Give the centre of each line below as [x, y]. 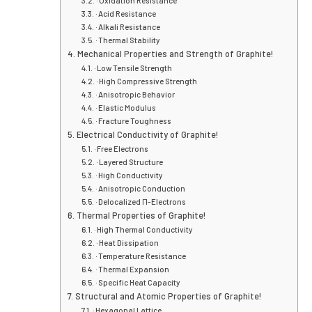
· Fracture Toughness [231, 120]
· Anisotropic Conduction [237, 188]
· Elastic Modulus [223, 107]
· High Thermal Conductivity [240, 229]
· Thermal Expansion [229, 269]
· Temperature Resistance [238, 256]
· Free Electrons [218, 148]
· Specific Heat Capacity [235, 282]
